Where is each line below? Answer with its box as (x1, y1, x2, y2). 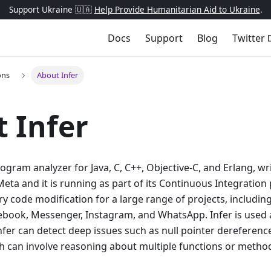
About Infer (36, 70, 78, 81)
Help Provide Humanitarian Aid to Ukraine (94, 4, 260, 15)
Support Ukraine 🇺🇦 (8, 4, 94, 15)
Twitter (232, 31, 266, 45)
